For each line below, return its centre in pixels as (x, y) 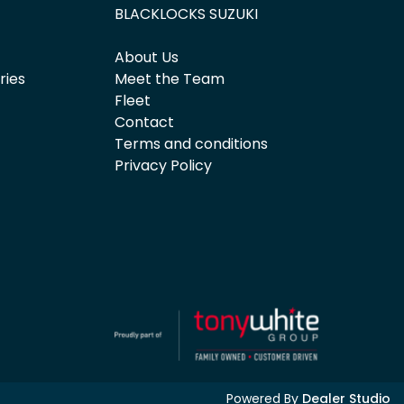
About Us (147, 57)
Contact (144, 122)
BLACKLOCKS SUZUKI (186, 14)
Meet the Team (170, 79)
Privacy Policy (163, 165)
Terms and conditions (191, 144)
